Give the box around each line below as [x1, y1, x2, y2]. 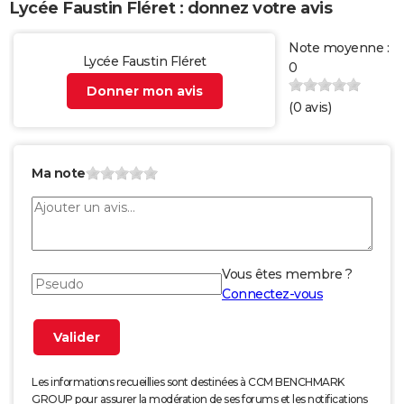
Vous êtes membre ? [222, 266, 352, 283]
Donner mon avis [86, 83, 203, 100]
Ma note [32, 165, 86, 182]
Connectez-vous [222, 286, 323, 303]
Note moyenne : [289, 40, 389, 57]
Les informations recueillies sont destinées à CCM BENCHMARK [32, 375, 344, 390]
